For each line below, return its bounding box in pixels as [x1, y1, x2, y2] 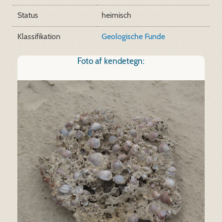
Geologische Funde [102, 32, 165, 41]
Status [17, 10, 38, 20]
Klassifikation [17, 32, 60, 41]
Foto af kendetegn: [77, 56, 145, 66]
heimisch [102, 10, 131, 20]
